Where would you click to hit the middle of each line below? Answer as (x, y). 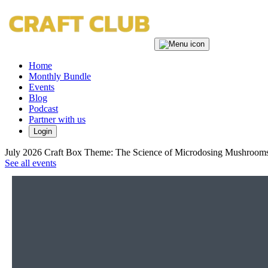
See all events (31, 163)
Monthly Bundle (60, 76)
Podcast (43, 109)
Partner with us (57, 119)
